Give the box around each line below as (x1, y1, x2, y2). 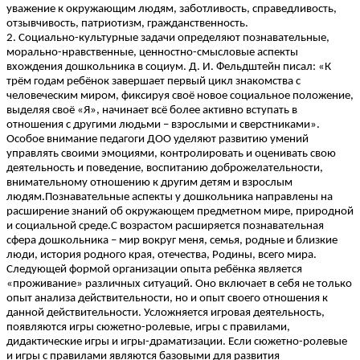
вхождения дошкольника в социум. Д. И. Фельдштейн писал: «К (6, 61, 331, 74)
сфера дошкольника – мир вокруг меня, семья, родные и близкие (6, 235, 337, 247)
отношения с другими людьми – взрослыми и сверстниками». (6, 119, 320, 132)
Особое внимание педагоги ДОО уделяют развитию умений (6, 133, 309, 146)
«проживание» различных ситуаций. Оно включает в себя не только (6, 278, 352, 291)
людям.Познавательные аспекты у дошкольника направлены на (6, 191, 333, 204)
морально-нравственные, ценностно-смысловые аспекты (6, 47, 298, 59)
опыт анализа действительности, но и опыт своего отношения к (6, 292, 328, 305)
